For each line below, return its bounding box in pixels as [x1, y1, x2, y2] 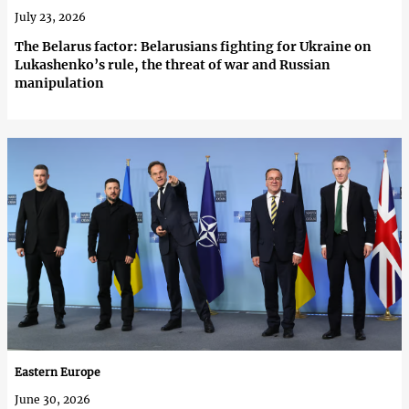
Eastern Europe [15, 365, 100, 380]
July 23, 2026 [15, 10, 86, 25]
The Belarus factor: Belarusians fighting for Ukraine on [15, 38, 372, 56]
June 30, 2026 [15, 393, 90, 407]
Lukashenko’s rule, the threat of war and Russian [15, 57, 330, 74]
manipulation [15, 75, 104, 92]
